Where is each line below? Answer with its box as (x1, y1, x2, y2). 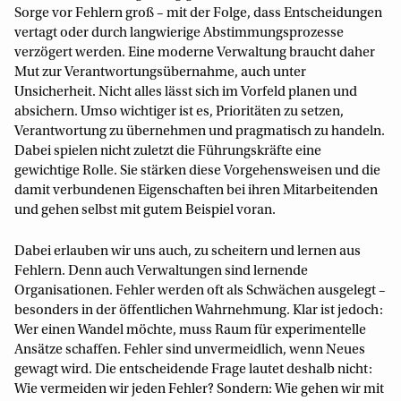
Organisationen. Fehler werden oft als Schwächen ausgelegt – (14, 284, 386, 298)
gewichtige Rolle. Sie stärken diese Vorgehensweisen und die (14, 164, 380, 178)
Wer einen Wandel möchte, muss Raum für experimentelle (14, 323, 366, 337)
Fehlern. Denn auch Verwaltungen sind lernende (14, 264, 308, 278)
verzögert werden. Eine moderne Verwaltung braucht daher (14, 46, 375, 60)
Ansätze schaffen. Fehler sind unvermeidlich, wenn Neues (14, 343, 365, 357)
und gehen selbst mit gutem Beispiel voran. (14, 203, 276, 218)
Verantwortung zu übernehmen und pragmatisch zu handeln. (14, 124, 385, 139)
